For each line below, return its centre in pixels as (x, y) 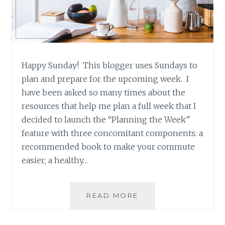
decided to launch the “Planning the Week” (106, 119)
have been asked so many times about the (104, 92)
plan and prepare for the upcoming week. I (105, 79)
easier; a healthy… (55, 160)
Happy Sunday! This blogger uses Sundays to (110, 65)
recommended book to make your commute (108, 146)
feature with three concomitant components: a (113, 133)
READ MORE (113, 195)
